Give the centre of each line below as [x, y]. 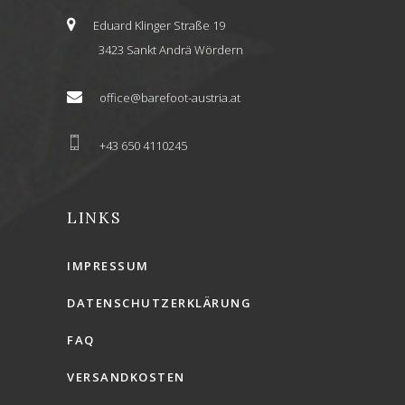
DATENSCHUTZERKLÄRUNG [159, 303]
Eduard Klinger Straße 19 [159, 26]
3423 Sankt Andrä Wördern [171, 50]
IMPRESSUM [108, 266]
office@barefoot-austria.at [170, 98]
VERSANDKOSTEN [126, 377]
